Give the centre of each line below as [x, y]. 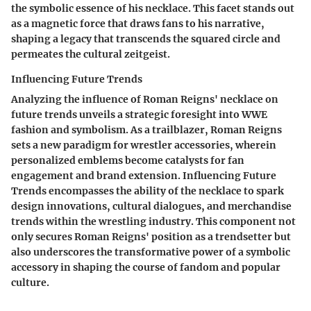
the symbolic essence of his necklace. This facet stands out [153, 8]
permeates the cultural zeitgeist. [91, 54]
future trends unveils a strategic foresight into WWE [139, 114]
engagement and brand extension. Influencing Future [144, 175]
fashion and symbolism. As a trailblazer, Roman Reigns [146, 129]
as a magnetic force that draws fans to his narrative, [138, 23]
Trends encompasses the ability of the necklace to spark [148, 191]
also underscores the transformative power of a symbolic [151, 252]
